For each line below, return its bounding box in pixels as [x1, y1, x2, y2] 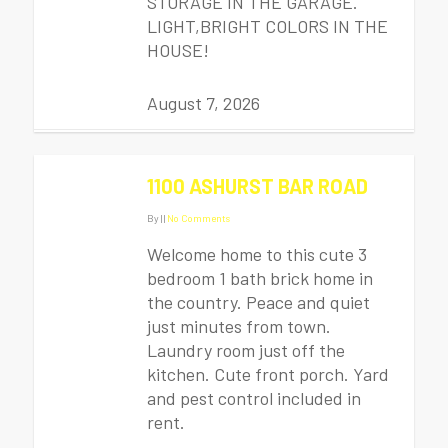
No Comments [167, 212, 230, 224]
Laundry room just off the [147, 339, 345, 361]
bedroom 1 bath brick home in [147, 267, 373, 289]
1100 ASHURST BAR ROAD [147, 174, 368, 198]
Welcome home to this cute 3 [147, 243, 367, 265]
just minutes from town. [147, 315, 331, 337]
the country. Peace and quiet [147, 291, 370, 313]
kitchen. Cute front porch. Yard [147, 363, 389, 385]
